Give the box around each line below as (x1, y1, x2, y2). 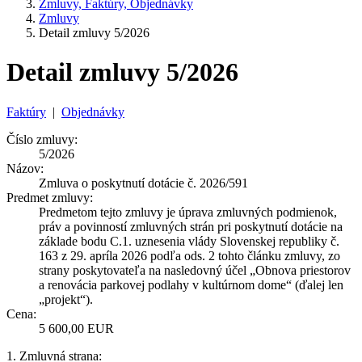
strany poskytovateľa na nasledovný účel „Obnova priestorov (39, 263, 351, 277)
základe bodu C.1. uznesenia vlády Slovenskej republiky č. (39, 234, 339, 248)
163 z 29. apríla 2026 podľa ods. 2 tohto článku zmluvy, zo (39, 248, 340, 263)
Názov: (6, 161, 44, 175)
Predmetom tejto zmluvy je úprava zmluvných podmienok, (39, 204, 337, 219)
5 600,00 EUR (39, 321, 114, 335)
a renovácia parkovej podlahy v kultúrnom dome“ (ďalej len (39, 277, 343, 292)
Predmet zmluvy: (6, 190, 93, 204)
